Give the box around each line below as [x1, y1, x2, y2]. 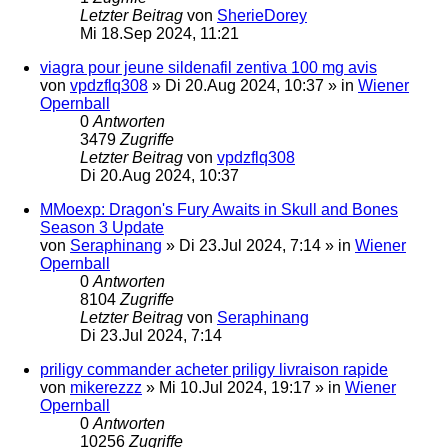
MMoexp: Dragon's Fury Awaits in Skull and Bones [40, 200, 398, 218]
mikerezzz [70, 378, 142, 396]
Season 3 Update [40, 218, 164, 236]
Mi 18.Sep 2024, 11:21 [80, 24, 239, 42]
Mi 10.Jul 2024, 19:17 [159, 378, 311, 396]
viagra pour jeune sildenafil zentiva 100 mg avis [40, 58, 377, 76]
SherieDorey [217, 6, 307, 24]
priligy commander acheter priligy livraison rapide [40, 360, 388, 378]
